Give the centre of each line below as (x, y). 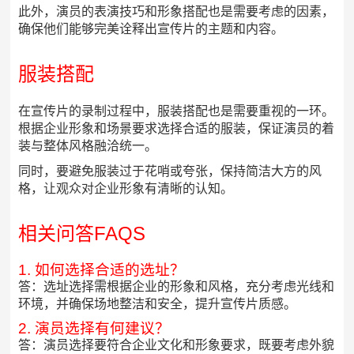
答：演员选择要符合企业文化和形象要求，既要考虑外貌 (177, 345)
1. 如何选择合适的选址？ (102, 270)
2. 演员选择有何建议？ (94, 329)
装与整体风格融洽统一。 (88, 146)
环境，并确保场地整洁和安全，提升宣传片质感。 (158, 304)
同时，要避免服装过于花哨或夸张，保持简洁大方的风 (170, 171)
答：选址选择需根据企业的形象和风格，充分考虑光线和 (177, 287)
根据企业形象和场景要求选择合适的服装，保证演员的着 (177, 129)
